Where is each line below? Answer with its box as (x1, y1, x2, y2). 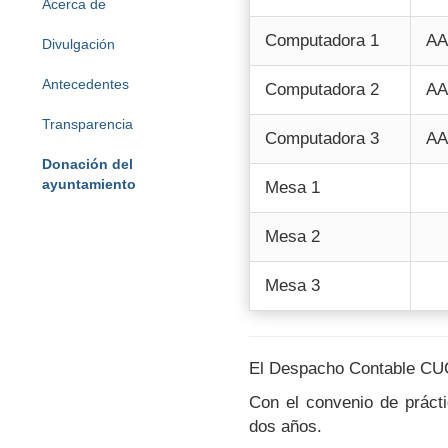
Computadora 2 (264, 79, 379, 99)
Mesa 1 (264, 177, 320, 197)
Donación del (41, 155, 133, 172)
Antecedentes (41, 75, 129, 92)
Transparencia (41, 115, 133, 132)
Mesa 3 (264, 275, 320, 295)
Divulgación (41, 35, 115, 52)
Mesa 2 (264, 226, 320, 246)
